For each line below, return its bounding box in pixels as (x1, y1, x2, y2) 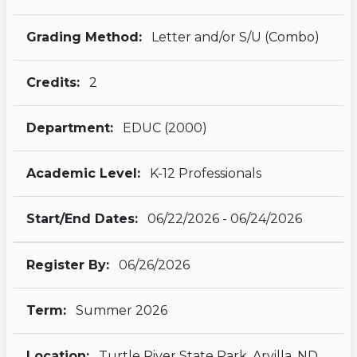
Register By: (26, 257, 109, 273)
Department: (26, 120, 113, 135)
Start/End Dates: (26, 211, 138, 226)
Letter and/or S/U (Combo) (148, 29, 320, 45)
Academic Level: (26, 166, 140, 181)
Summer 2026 (73, 303, 167, 318)
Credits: (26, 75, 80, 90)
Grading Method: (26, 29, 142, 45)
